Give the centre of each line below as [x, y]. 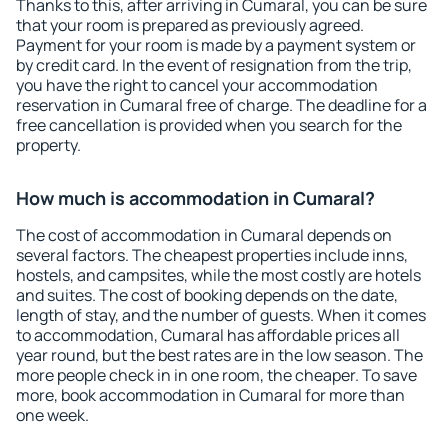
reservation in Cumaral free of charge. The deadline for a [221, 105]
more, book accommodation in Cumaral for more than [210, 395]
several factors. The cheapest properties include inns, [212, 255]
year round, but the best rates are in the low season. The [219, 355]
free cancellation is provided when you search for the [209, 125]
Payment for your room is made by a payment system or [216, 45]
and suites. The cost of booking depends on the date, [207, 295]
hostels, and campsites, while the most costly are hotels [218, 275]
